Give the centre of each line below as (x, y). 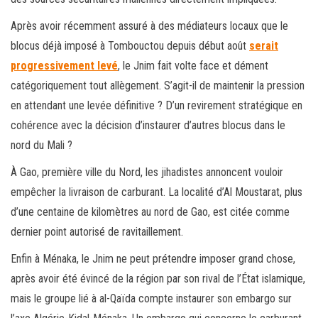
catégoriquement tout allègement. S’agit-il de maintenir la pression (158, 86)
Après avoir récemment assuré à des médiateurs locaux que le (149, 26)
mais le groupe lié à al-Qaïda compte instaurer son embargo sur (151, 299)
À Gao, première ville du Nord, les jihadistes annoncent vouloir (147, 172)
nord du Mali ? (42, 146)
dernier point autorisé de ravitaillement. (97, 232)
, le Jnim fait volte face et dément (193, 66)
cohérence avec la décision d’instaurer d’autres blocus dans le (148, 126)
